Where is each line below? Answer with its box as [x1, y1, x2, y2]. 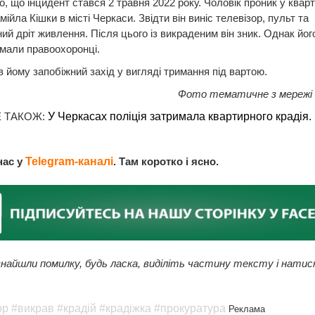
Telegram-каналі [25, 155, 113, 167]
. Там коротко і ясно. [112, 155, 219, 167]
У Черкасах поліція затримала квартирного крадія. [47, 110, 311, 122]
